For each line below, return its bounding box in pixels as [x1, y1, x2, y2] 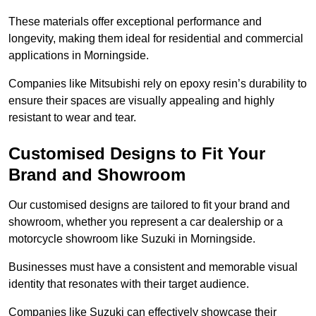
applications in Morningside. [8, 49, 152, 62]
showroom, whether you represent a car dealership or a [8, 216, 283, 229]
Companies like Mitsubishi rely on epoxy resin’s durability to [8, 78, 307, 90]
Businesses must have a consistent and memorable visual [8, 261, 298, 274]
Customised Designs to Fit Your [8, 144, 265, 164]
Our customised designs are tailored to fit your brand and [8, 199, 290, 212]
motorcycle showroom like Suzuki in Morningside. [8, 233, 255, 245]
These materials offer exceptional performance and [8, 16, 262, 28]
